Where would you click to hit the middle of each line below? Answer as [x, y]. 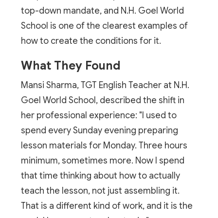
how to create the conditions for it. [91, 41]
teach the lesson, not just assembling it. [100, 191]
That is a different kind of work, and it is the [107, 206]
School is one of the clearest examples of [104, 26]
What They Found [71, 65]
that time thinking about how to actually [100, 175]
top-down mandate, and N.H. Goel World [102, 10]
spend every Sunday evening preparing [99, 130]
